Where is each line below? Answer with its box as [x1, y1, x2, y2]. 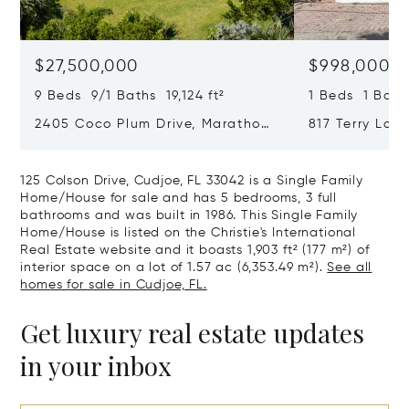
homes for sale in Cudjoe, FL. [20, 278, 207, 292]
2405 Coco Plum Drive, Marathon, [35, 118, 274, 131]
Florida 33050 [35, 137, 134, 151]
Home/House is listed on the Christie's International [20, 226, 357, 240]
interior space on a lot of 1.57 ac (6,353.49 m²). [20, 261, 328, 275]
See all [327, 261, 372, 275]
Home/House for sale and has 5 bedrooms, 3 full [20, 192, 338, 205]
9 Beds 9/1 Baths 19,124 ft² [35, 89, 225, 103]
